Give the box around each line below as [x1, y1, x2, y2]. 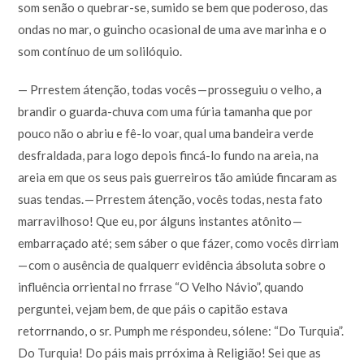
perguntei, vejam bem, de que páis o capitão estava [18, 301, 288, 316]
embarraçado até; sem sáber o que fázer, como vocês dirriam [18, 235, 340, 250]
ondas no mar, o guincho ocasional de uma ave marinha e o [18, 21, 327, 37]
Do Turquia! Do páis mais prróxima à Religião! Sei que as [18, 344, 322, 360]
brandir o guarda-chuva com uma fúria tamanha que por [18, 103, 314, 119]
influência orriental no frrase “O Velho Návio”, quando [18, 279, 305, 294]
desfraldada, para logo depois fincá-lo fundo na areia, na [18, 147, 319, 162]
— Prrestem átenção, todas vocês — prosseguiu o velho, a [18, 81, 323, 97]
